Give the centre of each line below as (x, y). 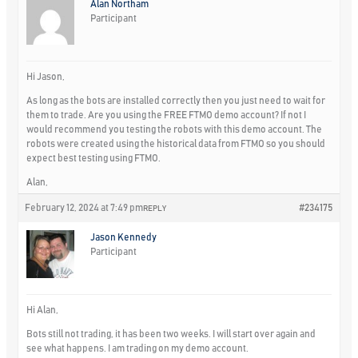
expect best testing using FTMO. (94, 158)
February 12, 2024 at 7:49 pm (84, 207)
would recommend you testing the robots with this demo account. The (175, 129)
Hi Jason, (46, 76)
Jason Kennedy (124, 237)
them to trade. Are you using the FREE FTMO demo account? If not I (167, 115)
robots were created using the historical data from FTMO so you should (176, 143)
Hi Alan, (43, 310)
